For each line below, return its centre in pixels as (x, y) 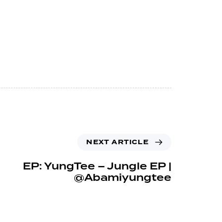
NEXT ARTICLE (117, 142)
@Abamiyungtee (123, 177)
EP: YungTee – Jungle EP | (97, 166)
